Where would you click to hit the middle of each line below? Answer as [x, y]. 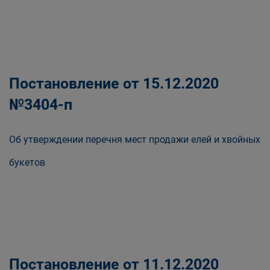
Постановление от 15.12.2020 [114, 83]
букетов [27, 162]
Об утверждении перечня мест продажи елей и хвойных [135, 140]
